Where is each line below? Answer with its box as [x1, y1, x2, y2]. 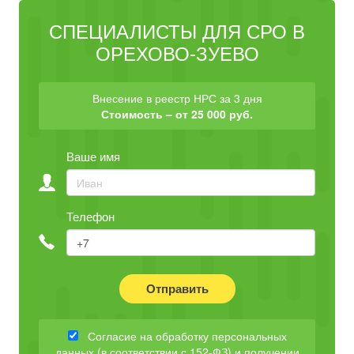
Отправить [145, 280, 209, 297]
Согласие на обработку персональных [77, 328, 287, 344]
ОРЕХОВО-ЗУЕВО [95, 39, 259, 66]
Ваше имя [66, 148, 120, 164]
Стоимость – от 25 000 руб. [101, 106, 253, 122]
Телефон [66, 208, 115, 224]
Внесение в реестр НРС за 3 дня [92, 90, 262, 106]
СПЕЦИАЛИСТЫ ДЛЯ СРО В [49, 17, 305, 44]
